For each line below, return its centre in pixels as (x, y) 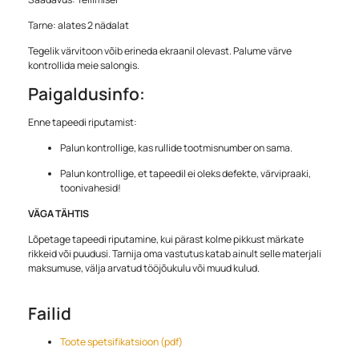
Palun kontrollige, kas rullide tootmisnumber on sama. (176, 148)
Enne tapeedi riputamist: (83, 123)
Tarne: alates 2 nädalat (79, 26)
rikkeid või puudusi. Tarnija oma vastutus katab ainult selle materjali (175, 254)
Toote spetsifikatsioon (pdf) (121, 342)
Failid (50, 314)
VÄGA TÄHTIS (58, 214)
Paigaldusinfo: (87, 94)
